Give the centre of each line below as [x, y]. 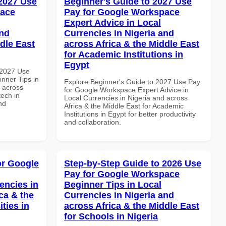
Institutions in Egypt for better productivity [130, 114]
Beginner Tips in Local [113, 184]
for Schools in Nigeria [111, 216]
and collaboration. [93, 122]
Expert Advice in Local [112, 22]
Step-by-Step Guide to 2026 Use [133, 163]
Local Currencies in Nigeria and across [126, 98]
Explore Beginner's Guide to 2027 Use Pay [132, 81]
